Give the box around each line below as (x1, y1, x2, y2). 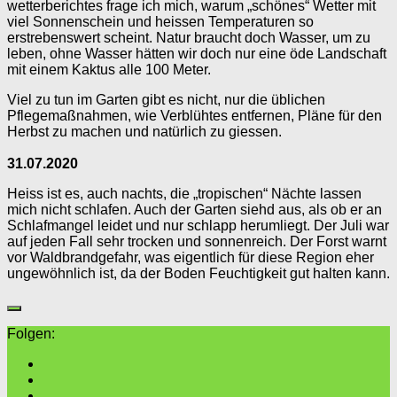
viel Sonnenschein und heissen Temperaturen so (7, 13, 314, 29)
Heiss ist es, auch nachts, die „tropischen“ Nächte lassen (7, 185, 362, 201)
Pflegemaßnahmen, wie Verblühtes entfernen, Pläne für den (7, 107, 382, 123)
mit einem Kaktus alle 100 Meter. (7, 61, 211, 77)
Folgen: (7, 325, 55, 341)
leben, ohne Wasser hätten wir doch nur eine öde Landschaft (7, 45, 386, 61)
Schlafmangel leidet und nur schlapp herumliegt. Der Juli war (7, 217, 389, 233)
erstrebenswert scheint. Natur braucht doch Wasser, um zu (7, 29, 370, 45)
